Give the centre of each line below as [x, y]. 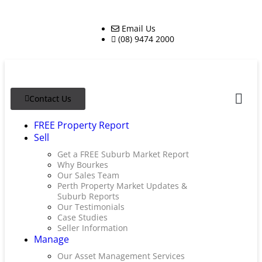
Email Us [139, 28]
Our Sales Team [88, 175]
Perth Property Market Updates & [122, 186]
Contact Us [50, 99]
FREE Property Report [82, 125]
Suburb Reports [88, 196]
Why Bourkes [83, 165]
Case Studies [82, 217]
